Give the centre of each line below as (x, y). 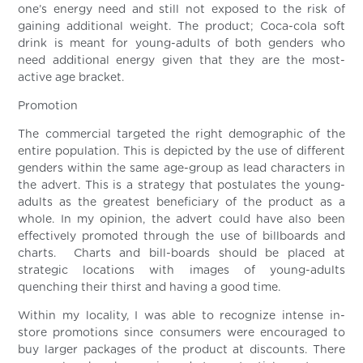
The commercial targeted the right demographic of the (181, 134)
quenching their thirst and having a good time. (149, 287)
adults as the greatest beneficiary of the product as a (181, 202)
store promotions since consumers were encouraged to (181, 333)
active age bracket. (71, 77)
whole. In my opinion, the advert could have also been (181, 219)
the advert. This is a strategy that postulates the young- (181, 185)
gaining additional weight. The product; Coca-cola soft (181, 26)
